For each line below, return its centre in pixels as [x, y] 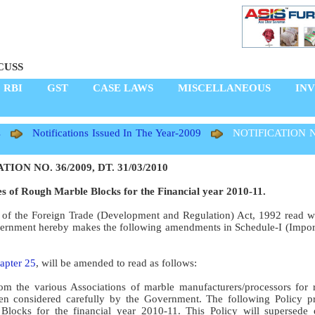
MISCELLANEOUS [224, 88]
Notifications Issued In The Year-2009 [117, 133]
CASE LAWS [123, 88]
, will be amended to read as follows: [116, 263]
